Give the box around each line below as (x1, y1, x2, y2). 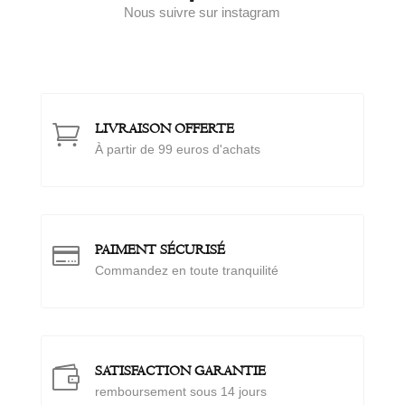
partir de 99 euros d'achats (106, 141, 260, 156)
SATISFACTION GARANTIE (94, 362, 266, 379)
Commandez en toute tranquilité (94, 262, 278, 278)
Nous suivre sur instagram (124, 4, 281, 20)
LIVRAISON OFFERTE (94, 119, 234, 137)
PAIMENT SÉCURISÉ (94, 240, 225, 258)
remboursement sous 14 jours (94, 383, 267, 399)
